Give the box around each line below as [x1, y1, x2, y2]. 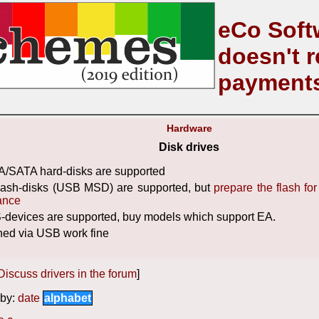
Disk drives [158, 141, 219, 153]
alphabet [44, 292, 91, 304]
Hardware [166, 122, 212, 134]
